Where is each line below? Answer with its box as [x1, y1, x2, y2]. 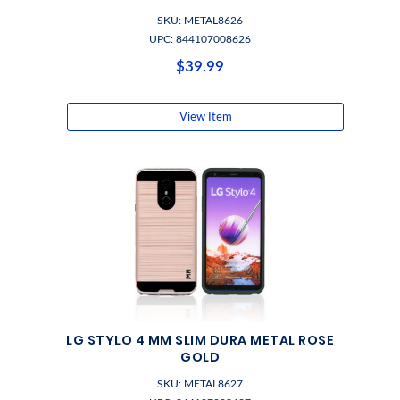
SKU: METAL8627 [157, 379, 243, 389]
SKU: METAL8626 [157, 15, 243, 26]
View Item [179, 112, 232, 122]
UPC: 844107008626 [149, 34, 251, 45]
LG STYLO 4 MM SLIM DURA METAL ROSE [66, 331, 334, 349]
